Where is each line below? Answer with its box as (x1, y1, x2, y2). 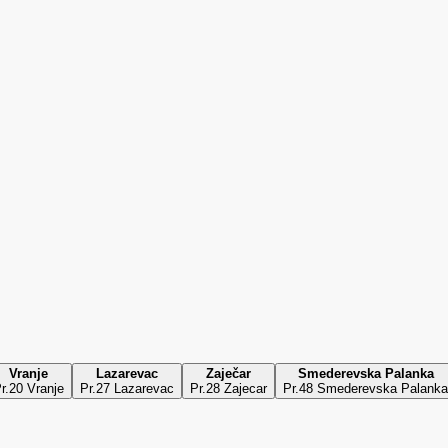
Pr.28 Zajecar (190, 380, 267, 396)
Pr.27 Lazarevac (80, 380, 174, 396)
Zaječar (206, 365, 251, 381)
